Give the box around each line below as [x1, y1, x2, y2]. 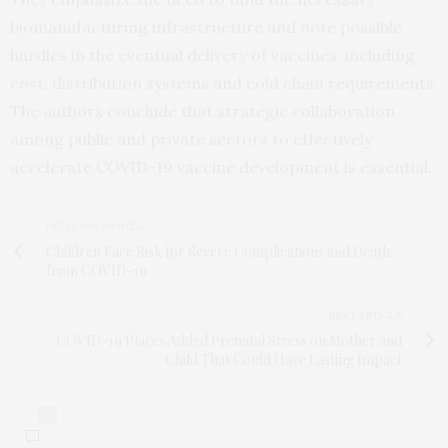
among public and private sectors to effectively [10, 129, 372, 150]
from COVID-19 [46, 261, 147, 281]
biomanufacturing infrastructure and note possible [10, 17, 402, 38]
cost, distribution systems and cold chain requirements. [10, 73, 438, 94]
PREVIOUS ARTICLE [46, 220, 145, 234]
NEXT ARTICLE [329, 309, 402, 323]
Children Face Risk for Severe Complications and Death [46, 242, 390, 262]
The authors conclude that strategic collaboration [10, 101, 395, 122]
